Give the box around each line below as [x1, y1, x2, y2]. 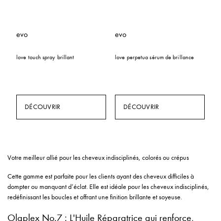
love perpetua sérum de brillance [115, 54, 194, 61]
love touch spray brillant [16, 54, 74, 61]
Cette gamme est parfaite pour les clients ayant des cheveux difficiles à [7, 172, 194, 181]
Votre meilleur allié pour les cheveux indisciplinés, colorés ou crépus [7, 153, 189, 162]
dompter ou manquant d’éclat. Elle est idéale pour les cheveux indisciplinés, [7, 183, 209, 191]
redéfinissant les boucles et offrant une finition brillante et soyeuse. [7, 193, 182, 201]
